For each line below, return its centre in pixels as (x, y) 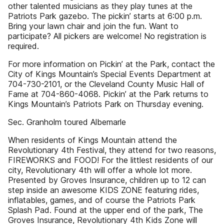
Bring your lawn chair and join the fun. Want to (93, 26)
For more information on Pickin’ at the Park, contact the (111, 64)
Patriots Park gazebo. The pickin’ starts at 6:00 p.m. (105, 16)
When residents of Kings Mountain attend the (92, 140)
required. (23, 46)
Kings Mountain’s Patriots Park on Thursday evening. (106, 104)
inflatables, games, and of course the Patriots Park (102, 200)
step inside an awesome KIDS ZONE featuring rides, (103, 190)
